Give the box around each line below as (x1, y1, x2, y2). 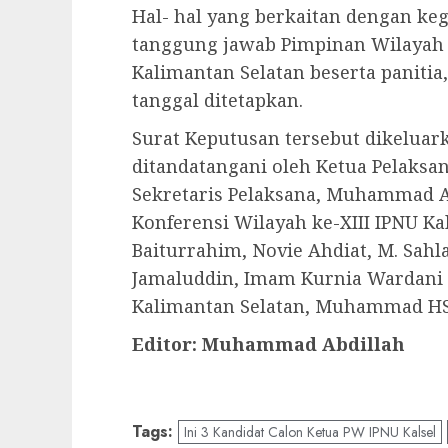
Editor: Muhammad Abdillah (132, 332, 405, 356)
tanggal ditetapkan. (132, 88, 303, 112)
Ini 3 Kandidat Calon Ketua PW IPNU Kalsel (184, 422, 436, 442)
